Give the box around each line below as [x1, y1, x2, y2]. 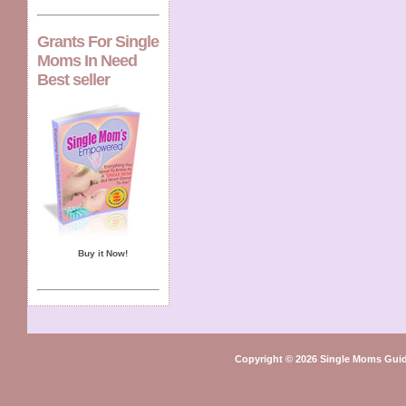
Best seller [37, 70, 110, 89]
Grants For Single [37, 32, 159, 51]
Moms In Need [37, 51, 137, 70]
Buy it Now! [78, 247, 128, 258]
